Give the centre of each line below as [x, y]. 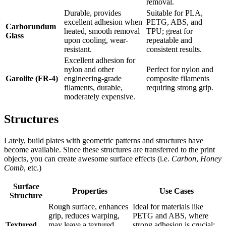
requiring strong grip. [180, 87]
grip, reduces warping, [84, 216]
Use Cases [177, 191]
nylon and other [89, 69]
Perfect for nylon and [180, 69]
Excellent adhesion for [100, 60]
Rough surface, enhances [88, 207]
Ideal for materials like [168, 207]
